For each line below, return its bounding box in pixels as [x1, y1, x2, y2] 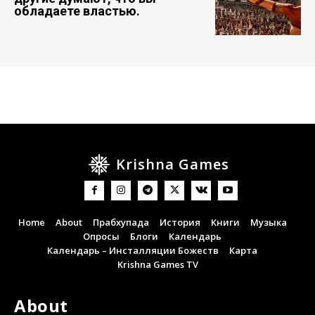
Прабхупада [92, 215, 149, 229]
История [159, 215, 200, 229]
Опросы [83, 229, 120, 243]
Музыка [250, 215, 287, 229]
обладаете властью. [14, 3, 140, 18]
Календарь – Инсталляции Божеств [47, 243, 219, 257]
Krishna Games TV [117, 257, 198, 271]
